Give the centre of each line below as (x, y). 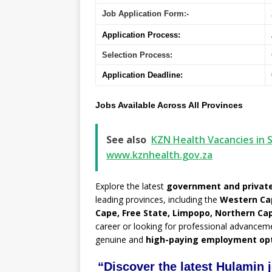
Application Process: (141, 35)
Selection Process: (137, 55)
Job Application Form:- (147, 14)
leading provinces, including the (158, 200)
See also (126, 140)
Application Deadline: (142, 75)
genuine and (121, 240)
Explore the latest (131, 186)
